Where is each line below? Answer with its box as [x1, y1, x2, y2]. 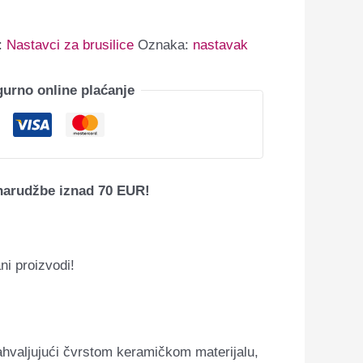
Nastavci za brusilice [6, 36, 134, 53]
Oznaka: [137, 36, 193, 53]
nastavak [192, 36, 248, 53]
